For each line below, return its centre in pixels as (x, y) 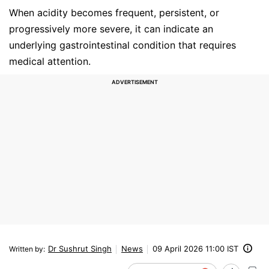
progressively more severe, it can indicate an (111, 29)
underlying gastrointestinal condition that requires (122, 45)
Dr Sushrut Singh (80, 248)
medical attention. (50, 61)
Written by (26, 249)
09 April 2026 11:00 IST (195, 248)
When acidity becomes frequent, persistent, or (114, 12)
